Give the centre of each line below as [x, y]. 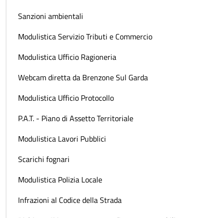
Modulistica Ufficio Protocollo [66, 98]
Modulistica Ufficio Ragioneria [67, 57]
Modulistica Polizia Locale [60, 180]
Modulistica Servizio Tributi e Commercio [85, 37]
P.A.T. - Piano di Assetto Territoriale [76, 118]
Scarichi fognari [44, 159]
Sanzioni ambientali [51, 16]
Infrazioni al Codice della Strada [70, 200]
